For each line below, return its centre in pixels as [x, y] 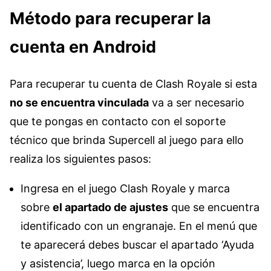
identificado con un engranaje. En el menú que [139, 226]
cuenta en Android [83, 47]
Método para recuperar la [110, 19]
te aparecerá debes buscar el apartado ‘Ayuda [137, 245]
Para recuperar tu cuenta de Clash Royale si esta [133, 84]
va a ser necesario [197, 103]
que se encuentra [214, 207]
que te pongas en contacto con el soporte [118, 122]
